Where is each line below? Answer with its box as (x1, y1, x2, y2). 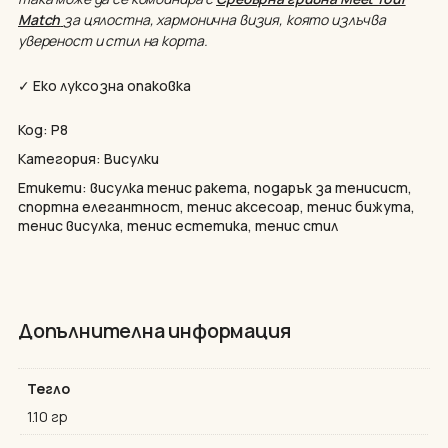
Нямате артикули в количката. (115, 352, 333, 372)
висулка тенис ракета (90, 177, 247, 197)
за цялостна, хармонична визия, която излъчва (63, 9, 387, 29)
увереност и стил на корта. (18, 30, 208, 50)
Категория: (18, 148, 104, 168)
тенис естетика (127, 215, 248, 235)
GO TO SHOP (175, 399, 273, 417)
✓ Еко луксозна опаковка (18, 75, 191, 95)
